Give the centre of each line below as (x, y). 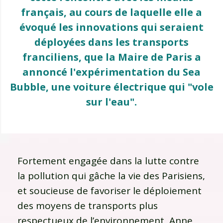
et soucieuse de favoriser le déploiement (110, 190)
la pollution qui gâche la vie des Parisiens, (111, 175)
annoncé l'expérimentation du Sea (111, 72)
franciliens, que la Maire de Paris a (111, 57)
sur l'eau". (111, 102)
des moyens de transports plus (88, 205)
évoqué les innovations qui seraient (111, 27)
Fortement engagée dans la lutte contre (108, 161)
